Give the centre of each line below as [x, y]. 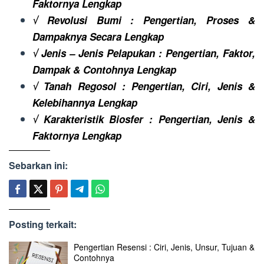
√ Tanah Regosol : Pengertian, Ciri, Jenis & [144, 86]
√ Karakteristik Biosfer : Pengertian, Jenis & [144, 119]
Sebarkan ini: [38, 166]
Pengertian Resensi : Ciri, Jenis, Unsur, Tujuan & [164, 247]
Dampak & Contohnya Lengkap [104, 69]
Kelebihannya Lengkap [85, 102]
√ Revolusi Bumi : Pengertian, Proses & [144, 20]
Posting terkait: [43, 225]
